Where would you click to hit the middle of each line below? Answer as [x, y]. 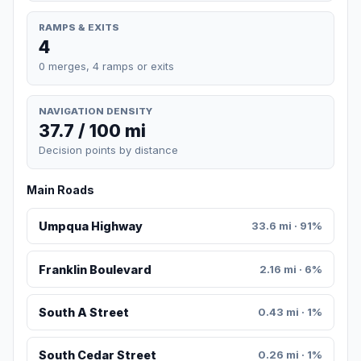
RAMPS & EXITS [79, 27]
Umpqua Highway [90, 226]
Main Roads [60, 190]
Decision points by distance [108, 150]
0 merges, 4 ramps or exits [106, 66]
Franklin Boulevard [95, 269]
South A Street [83, 313]
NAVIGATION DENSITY [95, 111]
